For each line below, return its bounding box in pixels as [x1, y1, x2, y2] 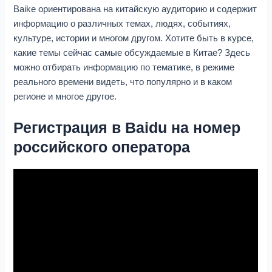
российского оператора [13, 138, 191, 155]
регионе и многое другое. [13, 91, 117, 101]
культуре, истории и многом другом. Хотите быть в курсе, [13, 33, 254, 43]
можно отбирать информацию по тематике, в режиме [13, 62, 235, 72]
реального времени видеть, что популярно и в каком [13, 76, 233, 87]
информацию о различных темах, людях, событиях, [13, 18, 231, 29]
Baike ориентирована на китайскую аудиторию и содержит [13, 4, 257, 14]
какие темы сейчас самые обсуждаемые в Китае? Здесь [13, 47, 251, 58]
